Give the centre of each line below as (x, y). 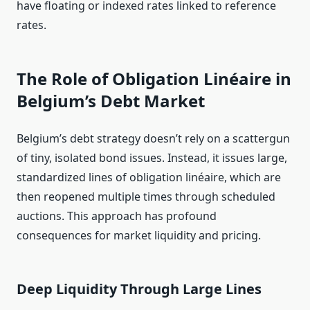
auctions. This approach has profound (117, 216)
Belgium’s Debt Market (111, 101)
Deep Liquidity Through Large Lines (139, 289)
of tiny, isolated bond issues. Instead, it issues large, (152, 158)
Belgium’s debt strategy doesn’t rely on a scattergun (153, 139)
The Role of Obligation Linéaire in (154, 79)
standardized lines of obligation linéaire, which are (149, 177)
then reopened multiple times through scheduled (146, 197)
